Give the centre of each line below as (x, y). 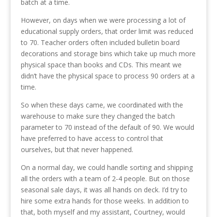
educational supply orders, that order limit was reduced (107, 31)
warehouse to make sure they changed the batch (98, 116)
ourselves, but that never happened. (77, 150)
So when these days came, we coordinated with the (102, 105)
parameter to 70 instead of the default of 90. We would (107, 127)
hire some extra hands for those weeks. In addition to (105, 201)
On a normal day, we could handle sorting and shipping (107, 168)
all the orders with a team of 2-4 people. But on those (105, 179)
